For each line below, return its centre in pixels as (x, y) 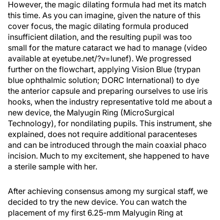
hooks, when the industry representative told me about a (110, 102)
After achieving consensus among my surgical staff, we (108, 191)
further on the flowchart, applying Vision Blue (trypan (104, 69)
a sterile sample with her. (53, 166)
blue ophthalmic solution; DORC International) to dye (104, 80)
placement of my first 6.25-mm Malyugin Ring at (95, 213)
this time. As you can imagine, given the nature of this (104, 15)
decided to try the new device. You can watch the (97, 202)
